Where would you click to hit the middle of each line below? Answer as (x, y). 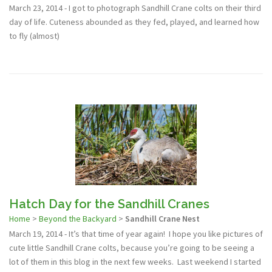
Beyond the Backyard (78, 218)
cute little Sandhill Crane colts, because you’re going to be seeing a (132, 247)
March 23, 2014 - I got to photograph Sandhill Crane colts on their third (135, 8)
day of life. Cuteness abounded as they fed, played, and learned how (134, 22)
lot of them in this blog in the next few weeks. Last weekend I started (135, 261)
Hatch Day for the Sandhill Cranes (109, 204)
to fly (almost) (34, 36)
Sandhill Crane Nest (162, 218)
